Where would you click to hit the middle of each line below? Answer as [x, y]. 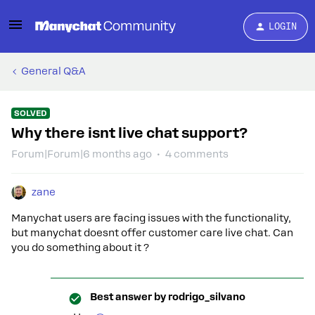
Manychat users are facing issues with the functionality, [151, 218]
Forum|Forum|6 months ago [82, 154]
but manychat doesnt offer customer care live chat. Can [152, 233]
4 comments [197, 154]
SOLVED [31, 113]
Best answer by [128, 297]
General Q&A [53, 71]
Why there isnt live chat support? [129, 133]
